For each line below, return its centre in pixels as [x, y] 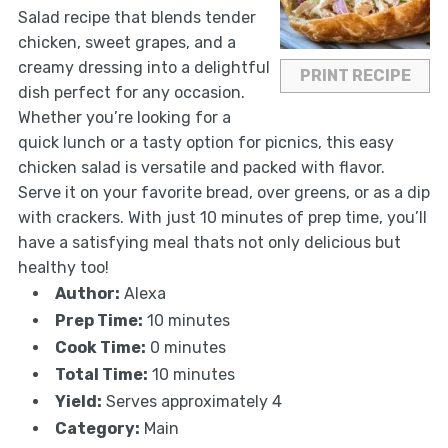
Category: [97, 429]
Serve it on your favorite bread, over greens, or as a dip [223, 193]
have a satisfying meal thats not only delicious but [209, 243]
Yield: [78, 402]
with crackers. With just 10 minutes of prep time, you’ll [222, 218]
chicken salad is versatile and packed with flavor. [201, 168]
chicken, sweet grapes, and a [126, 43]
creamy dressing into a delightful [143, 68]
